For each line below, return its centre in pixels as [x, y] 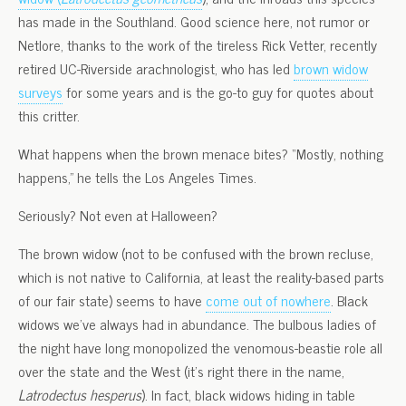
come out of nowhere [268, 300]
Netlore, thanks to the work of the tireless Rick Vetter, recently [198, 44]
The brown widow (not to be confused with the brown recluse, [196, 253]
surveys [40, 92]
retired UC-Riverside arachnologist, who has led [156, 68]
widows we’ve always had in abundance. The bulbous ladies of [197, 324]
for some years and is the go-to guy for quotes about [218, 92]
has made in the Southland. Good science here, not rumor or [194, 21]
